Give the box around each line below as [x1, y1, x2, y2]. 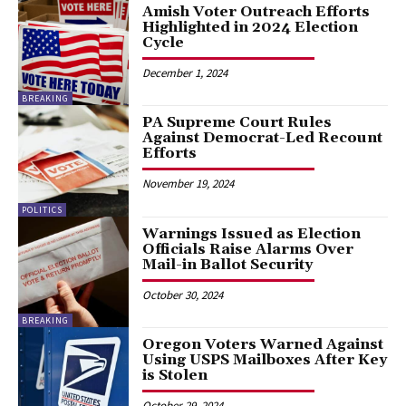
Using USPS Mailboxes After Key [142, 350, 388, 369]
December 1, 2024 [142, 64, 228, 81]
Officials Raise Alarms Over [142, 239, 354, 258]
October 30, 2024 [142, 286, 224, 303]
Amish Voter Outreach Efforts [142, 2, 371, 21]
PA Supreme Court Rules [142, 113, 333, 132]
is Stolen [142, 365, 208, 384]
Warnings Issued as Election [142, 224, 362, 243]
